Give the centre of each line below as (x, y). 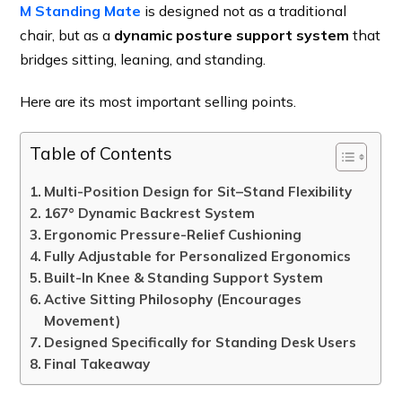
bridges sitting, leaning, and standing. (143, 60)
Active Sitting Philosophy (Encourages (173, 300)
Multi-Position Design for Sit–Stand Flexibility (198, 192)
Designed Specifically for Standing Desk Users (201, 343)
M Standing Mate (81, 11)
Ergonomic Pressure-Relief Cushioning (173, 235)
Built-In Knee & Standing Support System (184, 278)
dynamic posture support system (232, 35)
